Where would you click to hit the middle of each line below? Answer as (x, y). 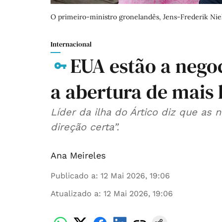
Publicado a (73, 176)
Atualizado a (75, 194)
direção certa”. (85, 127)
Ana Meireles (78, 156)
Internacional (71, 44)
